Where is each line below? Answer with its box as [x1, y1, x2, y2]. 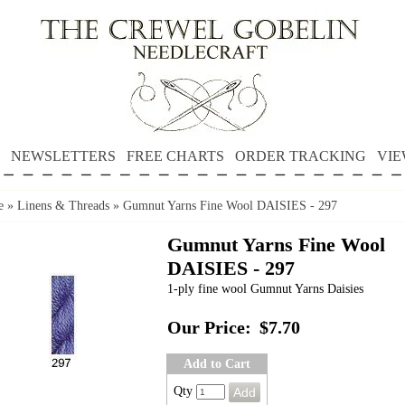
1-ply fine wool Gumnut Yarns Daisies [167, 282, 363, 296]
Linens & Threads [17, 199, 109, 212]
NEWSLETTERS [10, 148, 116, 164]
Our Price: [167, 318, 251, 337]
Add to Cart [184, 357, 250, 371]
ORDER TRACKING [234, 148, 366, 164]
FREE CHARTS [126, 148, 224, 164]
